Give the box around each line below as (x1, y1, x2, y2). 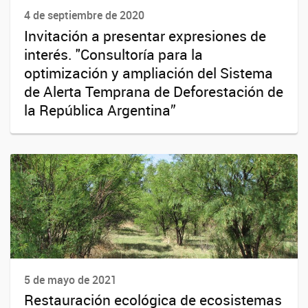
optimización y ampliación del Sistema (24, 63, 273, 82)
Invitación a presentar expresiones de (24, 25, 266, 45)
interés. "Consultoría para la (24, 44, 203, 64)
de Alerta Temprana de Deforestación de (24, 81, 283, 101)
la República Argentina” (24, 100, 176, 120)
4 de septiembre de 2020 (24, 8, 144, 23)
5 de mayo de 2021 (24, 272, 117, 287)
